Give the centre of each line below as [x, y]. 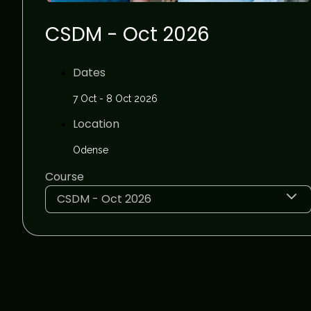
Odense [91, 150]
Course [65, 176]
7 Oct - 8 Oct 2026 [115, 98]
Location [96, 124]
